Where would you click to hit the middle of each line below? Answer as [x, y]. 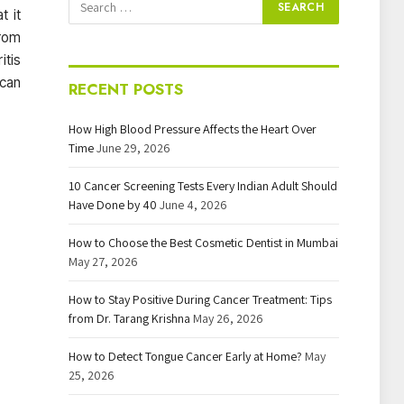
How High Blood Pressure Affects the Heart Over [193, 129]
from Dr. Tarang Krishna [129, 318]
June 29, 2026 [133, 148]
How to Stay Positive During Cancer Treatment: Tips [200, 299]
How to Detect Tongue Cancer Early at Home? [185, 356]
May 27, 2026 [103, 262]
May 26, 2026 [228, 318]
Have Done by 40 [113, 205]
